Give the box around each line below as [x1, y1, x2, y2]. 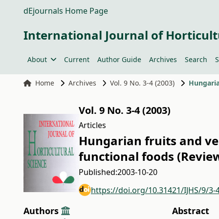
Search [184, 55, 207, 64]
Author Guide [97, 55, 141, 64]
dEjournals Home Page [23, 5, 108, 16]
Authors [23, 205, 61, 217]
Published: [79, 167, 117, 177]
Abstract [172, 205, 209, 217]
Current [64, 55, 89, 64]
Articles [79, 120, 106, 131]
